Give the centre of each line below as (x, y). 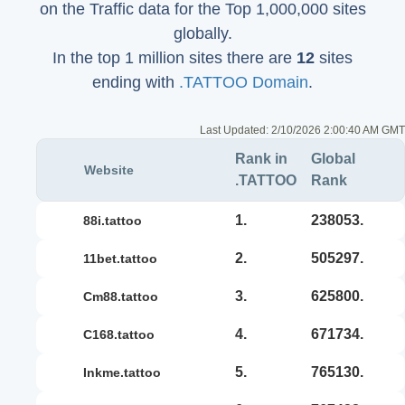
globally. (202, 33)
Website (115, 170)
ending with (136, 82)
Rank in (261, 159)
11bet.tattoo (123, 258)
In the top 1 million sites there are (174, 58)
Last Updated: (235, 130)
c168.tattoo (123, 334)
